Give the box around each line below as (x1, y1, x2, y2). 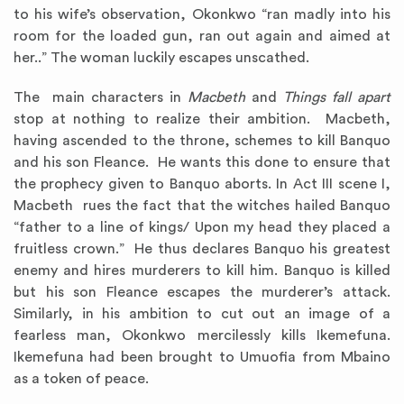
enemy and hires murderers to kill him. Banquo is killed (14, 263, 390, 279)
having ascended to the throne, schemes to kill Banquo (14, 133, 390, 149)
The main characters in (14, 90, 188, 106)
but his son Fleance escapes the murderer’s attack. (14, 285, 390, 300)
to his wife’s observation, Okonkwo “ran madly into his (14, 7, 390, 23)
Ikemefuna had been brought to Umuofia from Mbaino (14, 350, 390, 365)
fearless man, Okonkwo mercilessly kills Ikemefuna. (14, 328, 390, 344)
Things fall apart (283, 90, 390, 106)
